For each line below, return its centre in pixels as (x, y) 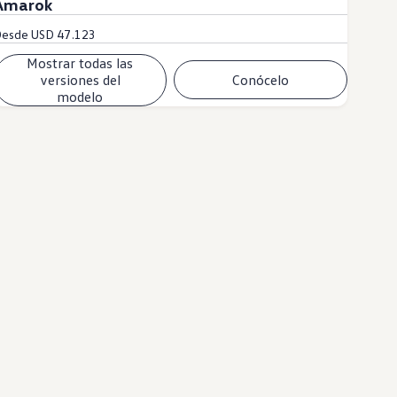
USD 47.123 (63, 34)
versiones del (80, 79)
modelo (80, 96)
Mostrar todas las (80, 62)
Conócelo (261, 79)
